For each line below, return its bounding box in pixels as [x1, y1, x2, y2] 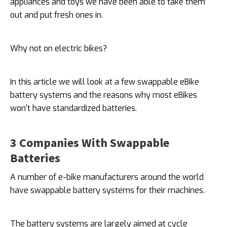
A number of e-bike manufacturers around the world [10, 172, 204, 182]
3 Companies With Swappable [10, 135, 169, 150]
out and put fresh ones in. [10, 10, 103, 20]
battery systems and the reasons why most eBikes [10, 90, 197, 100]
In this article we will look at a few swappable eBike [10, 77, 199, 87]
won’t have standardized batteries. [10, 103, 137, 113]
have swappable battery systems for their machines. [10, 185, 205, 196]
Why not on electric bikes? [10, 43, 109, 54]
